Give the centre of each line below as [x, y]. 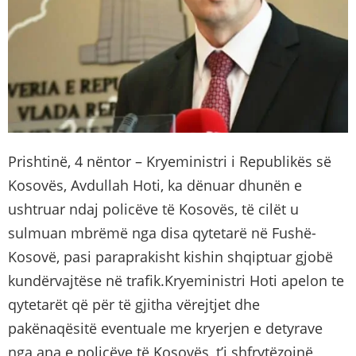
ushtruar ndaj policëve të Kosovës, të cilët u [153, 209]
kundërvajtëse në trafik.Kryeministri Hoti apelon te [176, 281]
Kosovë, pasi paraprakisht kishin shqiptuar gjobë [170, 257]
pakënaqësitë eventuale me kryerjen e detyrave [165, 329]
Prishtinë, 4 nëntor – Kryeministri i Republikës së [170, 162]
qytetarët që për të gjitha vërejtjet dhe [134, 305]
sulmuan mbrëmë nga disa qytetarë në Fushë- [162, 233]
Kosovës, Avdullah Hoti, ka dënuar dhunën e [155, 186]
